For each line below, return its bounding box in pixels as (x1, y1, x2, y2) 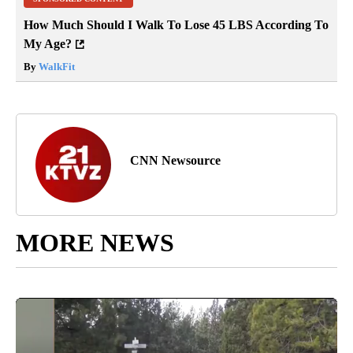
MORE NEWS (16, 229, 174, 258)
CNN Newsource (130, 154, 221, 168)
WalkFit (36, 61, 75, 73)
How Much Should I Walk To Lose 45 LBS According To (24, 18, 329, 32)
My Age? (24, 37, 72, 51)
